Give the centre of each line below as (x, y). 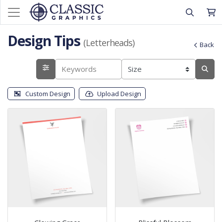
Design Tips (45, 41)
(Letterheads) (109, 43)
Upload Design (119, 93)
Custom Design (48, 93)
